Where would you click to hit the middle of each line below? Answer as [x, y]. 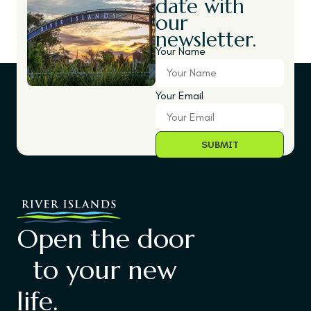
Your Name [180, 51]
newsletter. [206, 40]
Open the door [106, 239]
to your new [97, 270]
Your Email [179, 96]
